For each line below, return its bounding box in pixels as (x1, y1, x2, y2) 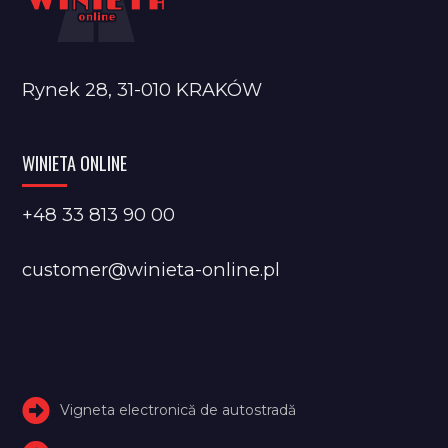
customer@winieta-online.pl (22, 257, 281, 281)
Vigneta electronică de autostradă (60, 400, 297, 419)
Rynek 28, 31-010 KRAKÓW (22, 77, 263, 101)
